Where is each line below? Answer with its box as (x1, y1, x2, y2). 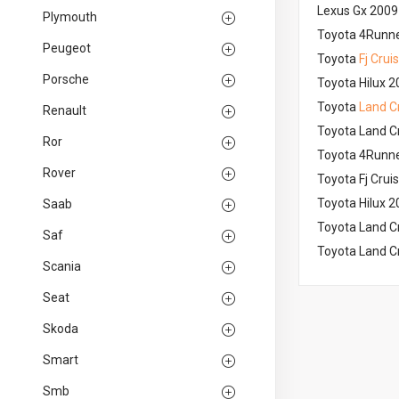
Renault (43, 103, 86, 118)
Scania (43, 259, 81, 273)
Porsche (43, 72, 89, 86)
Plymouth (43, 10, 97, 24)
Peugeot (43, 41, 91, 55)
